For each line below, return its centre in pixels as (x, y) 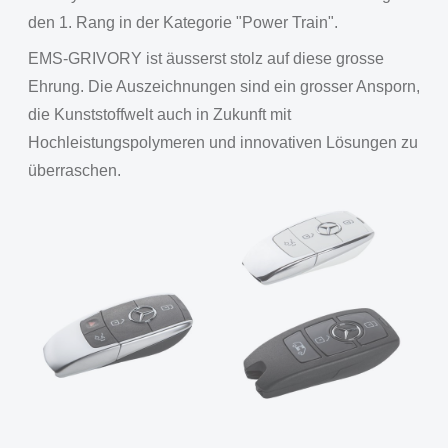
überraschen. (74, 170)
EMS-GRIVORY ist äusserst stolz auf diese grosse (206, 58)
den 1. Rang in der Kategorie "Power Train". (183, 22)
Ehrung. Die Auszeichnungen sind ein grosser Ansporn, (224, 86)
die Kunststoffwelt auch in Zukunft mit (159, 114)
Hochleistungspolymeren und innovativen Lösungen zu (223, 142)
